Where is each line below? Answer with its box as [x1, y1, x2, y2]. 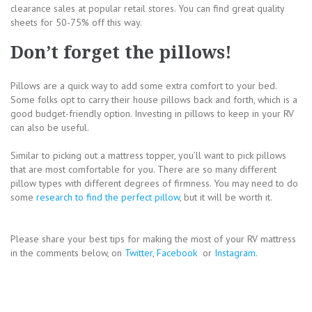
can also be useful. [10, 120, 89, 134]
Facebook [157, 246, 200, 259]
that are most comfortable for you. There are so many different [10, 162, 276, 175]
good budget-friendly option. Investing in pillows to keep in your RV [10, 107, 294, 120]
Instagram [214, 246, 256, 259]
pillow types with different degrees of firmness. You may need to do [10, 176, 298, 189]
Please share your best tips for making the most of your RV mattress [10, 232, 296, 245]
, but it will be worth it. [180, 190, 272, 203]
